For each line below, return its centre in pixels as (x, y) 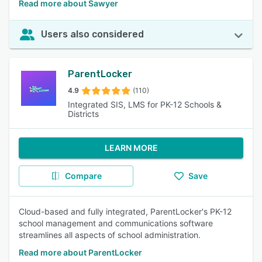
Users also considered (92, 34)
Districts (83, 114)
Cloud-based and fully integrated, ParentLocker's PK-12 (125, 211)
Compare (83, 176)
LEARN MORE (131, 148)
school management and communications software (116, 223)
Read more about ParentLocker (80, 252)
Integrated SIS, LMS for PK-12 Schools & (144, 104)
